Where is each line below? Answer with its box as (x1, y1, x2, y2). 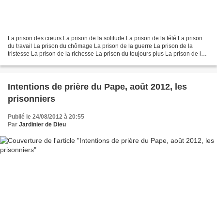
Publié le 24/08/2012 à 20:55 (8, 113, 84, 120)
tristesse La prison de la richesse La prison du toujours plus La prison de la (8, 50, 204, 57)
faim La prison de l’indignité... (8, 58, 85, 65)
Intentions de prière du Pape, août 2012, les (8, 81, 187, 92)
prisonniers (8, 93, 55, 104)
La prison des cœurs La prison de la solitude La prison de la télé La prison (8, 34, 202, 42)
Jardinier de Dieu (19, 121, 66, 128)
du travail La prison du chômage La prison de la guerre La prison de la (8, 42, 193, 49)
